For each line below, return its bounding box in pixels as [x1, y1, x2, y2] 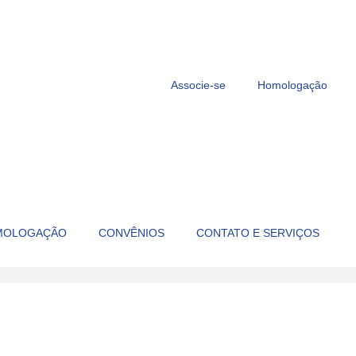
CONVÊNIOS [99, 226, 164, 239]
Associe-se [171, 79, 226, 91]
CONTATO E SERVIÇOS [196, 226, 319, 239]
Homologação [257, 79, 327, 91]
